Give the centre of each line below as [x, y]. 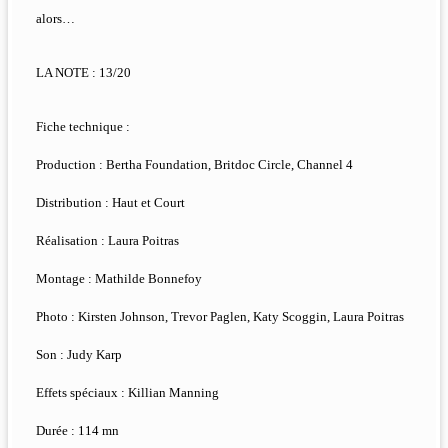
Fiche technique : [83, 127]
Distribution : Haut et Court [110, 203]
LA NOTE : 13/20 [83, 73]
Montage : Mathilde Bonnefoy [119, 279]
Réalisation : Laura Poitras [107, 241]
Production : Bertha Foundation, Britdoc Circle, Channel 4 [194, 165]
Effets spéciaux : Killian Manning [127, 393]
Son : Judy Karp [79, 355]
